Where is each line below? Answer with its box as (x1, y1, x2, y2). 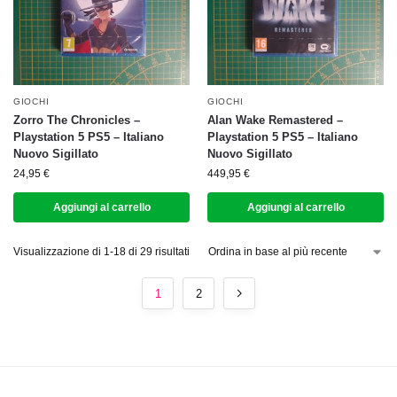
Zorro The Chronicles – (13, 113, 140, 127)
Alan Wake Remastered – (207, 113, 343, 127)
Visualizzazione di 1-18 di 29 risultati (13, 245, 190, 258)
